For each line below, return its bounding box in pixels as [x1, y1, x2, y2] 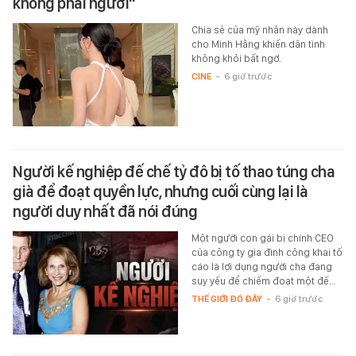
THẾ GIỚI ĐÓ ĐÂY [191, 293, 262, 305]
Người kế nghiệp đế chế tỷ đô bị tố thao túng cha [13, 162, 335, 182]
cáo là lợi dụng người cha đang [191, 261, 332, 273]
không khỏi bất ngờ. [191, 52, 281, 65]
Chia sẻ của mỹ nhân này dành [191, 24, 328, 37]
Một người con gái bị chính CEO [191, 232, 334, 245]
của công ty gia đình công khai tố [191, 246, 342, 259]
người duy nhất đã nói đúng [13, 202, 197, 222]
